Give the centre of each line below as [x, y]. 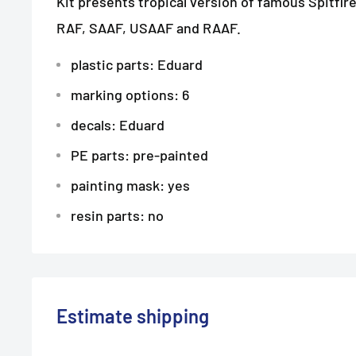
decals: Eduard [118, 124]
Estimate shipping [133, 315]
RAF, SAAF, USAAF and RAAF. [149, 28]
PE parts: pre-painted [139, 155]
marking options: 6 [130, 94]
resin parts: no [117, 215]
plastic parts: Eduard [137, 64]
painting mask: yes [130, 185]
